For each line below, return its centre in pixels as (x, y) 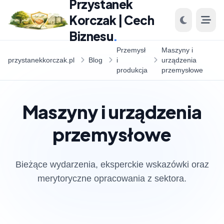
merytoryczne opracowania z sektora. (112, 178)
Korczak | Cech (112, 20)
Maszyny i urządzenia (112, 112)
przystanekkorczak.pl (41, 60)
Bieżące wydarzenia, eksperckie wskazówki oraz (112, 164)
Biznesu (91, 36)
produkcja (132, 70)
